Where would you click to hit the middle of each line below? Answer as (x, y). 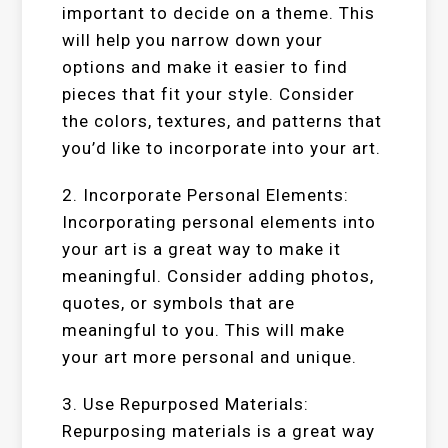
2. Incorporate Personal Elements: (206, 195)
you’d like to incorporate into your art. (222, 148)
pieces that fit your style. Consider (209, 94)
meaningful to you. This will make (204, 330)
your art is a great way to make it (202, 249)
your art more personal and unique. (210, 357)
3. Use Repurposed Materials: (186, 404)
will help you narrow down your (193, 40)
